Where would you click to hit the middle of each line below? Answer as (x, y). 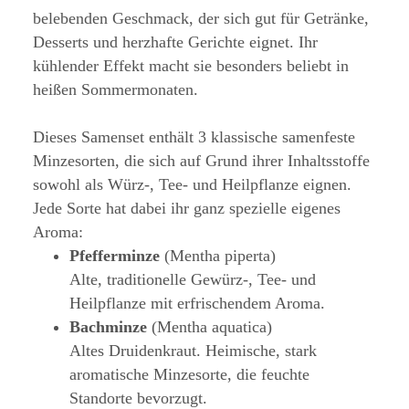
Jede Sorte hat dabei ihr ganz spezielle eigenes (187, 209)
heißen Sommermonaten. (115, 90)
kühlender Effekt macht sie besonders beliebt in (191, 66)
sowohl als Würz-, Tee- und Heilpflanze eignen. (192, 185)
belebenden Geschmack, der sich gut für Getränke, (201, 19)
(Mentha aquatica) (210, 327)
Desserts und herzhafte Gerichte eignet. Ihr (175, 42)
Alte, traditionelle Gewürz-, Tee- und (193, 280)
